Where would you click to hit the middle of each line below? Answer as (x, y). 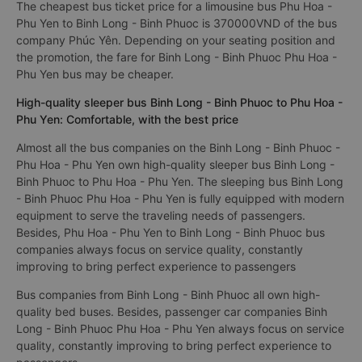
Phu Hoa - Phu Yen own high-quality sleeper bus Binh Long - (175, 164)
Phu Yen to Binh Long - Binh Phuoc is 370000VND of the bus (177, 23)
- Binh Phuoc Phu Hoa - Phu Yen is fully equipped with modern (180, 198)
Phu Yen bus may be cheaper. (95, 74)
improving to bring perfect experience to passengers (156, 266)
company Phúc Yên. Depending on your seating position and (176, 40)
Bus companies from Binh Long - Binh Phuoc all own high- (168, 295)
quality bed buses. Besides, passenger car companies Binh (172, 311)
